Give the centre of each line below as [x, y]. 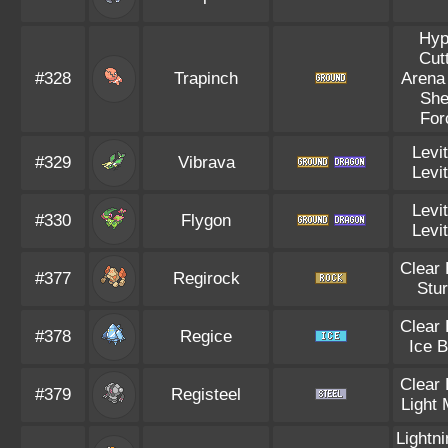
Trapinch [206, 78]
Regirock [206, 278]
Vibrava [206, 162]
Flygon [206, 220]
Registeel [206, 394]
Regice [206, 336]
